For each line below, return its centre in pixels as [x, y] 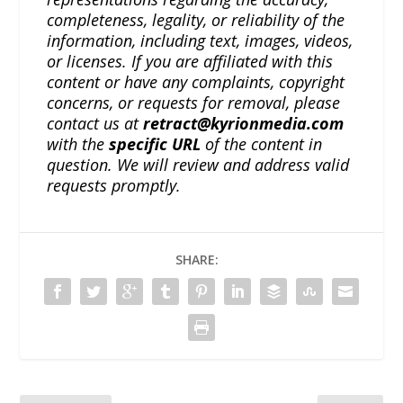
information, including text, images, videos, [200, 40]
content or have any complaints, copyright [196, 81]
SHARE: [197, 259]
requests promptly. [114, 185]
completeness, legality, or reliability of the [196, 19]
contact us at [95, 123]
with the [78, 143]
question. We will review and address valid [198, 164]
